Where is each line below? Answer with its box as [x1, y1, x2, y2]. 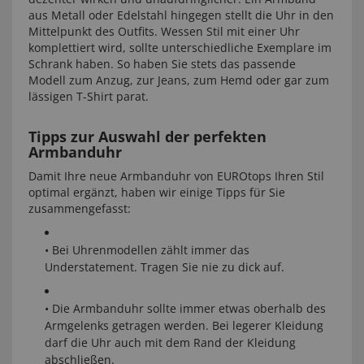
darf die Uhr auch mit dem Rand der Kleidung [45, 335, 296, 350]
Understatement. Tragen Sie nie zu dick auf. [45, 259, 284, 275]
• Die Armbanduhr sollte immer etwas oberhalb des [45, 301, 326, 316]
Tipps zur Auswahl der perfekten [28, 127, 266, 146]
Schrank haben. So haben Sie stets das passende [28, 56, 296, 71]
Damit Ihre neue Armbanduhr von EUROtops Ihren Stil [28, 168, 324, 184]
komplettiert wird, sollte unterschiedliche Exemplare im [28, 40, 331, 55]
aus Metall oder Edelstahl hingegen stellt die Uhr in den [28, 7, 334, 23]
